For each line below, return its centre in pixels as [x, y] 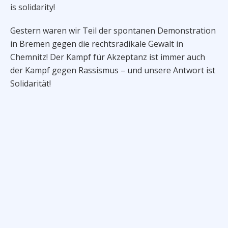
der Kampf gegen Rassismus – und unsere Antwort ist [113, 70]
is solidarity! [33, 7]
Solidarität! [31, 84]
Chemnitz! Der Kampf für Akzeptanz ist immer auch [108, 57]
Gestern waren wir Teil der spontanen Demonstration [113, 31]
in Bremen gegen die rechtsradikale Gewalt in [97, 44]
